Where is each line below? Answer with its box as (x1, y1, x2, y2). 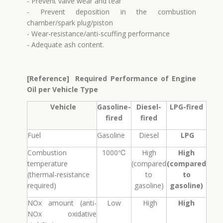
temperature (27, 159, 68, 168)
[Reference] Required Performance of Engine (27, 74, 196, 83)
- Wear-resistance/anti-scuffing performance (27, 29, 170, 38)
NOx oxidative (27, 209, 97, 219)
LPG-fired (170, 102, 203, 111)
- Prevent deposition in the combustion (27, 7, 196, 16)
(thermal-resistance (27, 170, 90, 179)
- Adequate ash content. (27, 40, 104, 49)
